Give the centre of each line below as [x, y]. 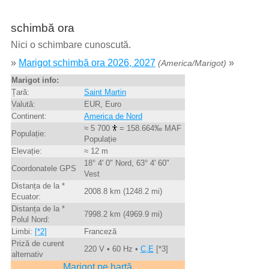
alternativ [27, 255]
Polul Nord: [30, 220]
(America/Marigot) [192, 63]
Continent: [29, 116]
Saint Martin [105, 92]
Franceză [100, 232]
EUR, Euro [102, 104]
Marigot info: [35, 80]
